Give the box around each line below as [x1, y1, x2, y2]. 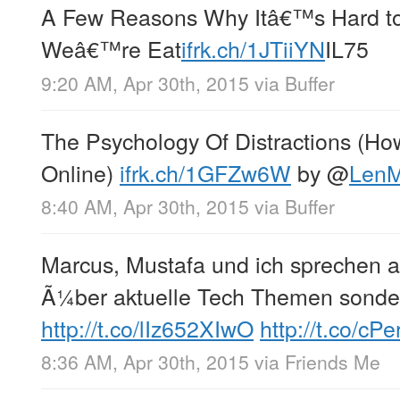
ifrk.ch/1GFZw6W [120, 155, 291, 188]
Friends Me [285, 347, 380, 375]
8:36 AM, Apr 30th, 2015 [41, 347, 249, 375]
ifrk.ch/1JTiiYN [181, 32, 325, 65]
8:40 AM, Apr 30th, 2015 [41, 192, 249, 220]
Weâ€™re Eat [41, 32, 181, 65]
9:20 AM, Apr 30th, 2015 [41, 69, 249, 96]
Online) [41, 155, 120, 188]
